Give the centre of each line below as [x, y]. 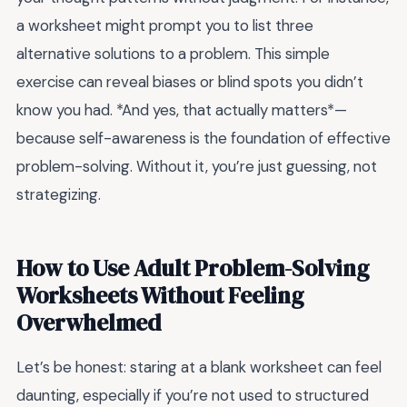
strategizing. [59, 194]
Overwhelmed [89, 323]
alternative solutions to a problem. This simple [173, 53]
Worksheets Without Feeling [160, 296]
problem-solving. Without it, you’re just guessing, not [197, 166]
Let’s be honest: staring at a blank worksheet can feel [199, 367]
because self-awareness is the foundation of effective [203, 138]
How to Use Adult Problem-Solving [193, 268]
